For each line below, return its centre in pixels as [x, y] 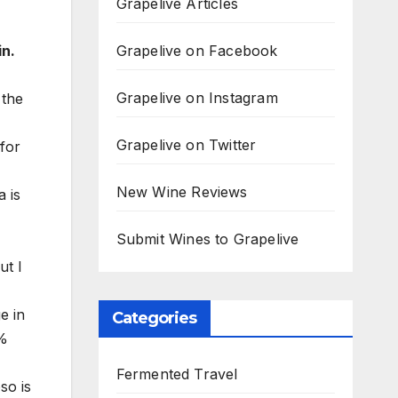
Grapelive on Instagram [197, 98]
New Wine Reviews [182, 192]
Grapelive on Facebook [197, 51]
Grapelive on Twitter [186, 145]
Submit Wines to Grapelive [207, 239]
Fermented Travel [177, 374]
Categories [154, 318]
